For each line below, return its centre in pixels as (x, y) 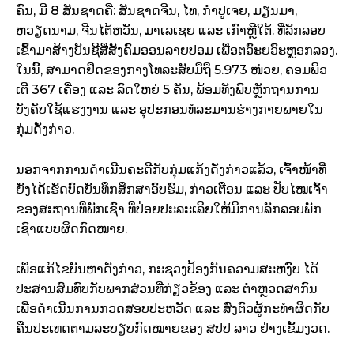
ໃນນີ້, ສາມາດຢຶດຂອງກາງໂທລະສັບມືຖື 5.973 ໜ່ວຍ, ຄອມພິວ (171, 70)
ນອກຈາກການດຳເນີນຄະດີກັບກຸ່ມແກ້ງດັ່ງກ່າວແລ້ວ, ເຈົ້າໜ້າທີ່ (171, 170)
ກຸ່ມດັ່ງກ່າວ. (45, 130)
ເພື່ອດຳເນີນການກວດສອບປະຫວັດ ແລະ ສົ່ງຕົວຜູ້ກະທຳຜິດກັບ (173, 309)
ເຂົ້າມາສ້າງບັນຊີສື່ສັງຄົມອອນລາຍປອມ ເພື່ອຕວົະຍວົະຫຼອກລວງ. (177, 51)
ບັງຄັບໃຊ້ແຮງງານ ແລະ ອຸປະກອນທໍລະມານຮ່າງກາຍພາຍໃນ (169, 110)
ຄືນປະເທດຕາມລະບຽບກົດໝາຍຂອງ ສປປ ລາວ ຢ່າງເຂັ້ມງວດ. (173, 329)
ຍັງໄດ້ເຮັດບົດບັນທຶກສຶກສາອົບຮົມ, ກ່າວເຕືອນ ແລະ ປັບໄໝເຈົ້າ (172, 190)
